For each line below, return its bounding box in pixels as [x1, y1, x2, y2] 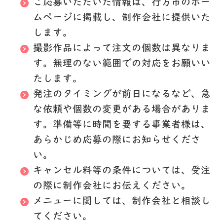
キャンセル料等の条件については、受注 [33, 166, 211, 176]
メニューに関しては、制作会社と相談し [33, 196, 211, 207]
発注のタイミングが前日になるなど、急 [33, 89, 211, 100]
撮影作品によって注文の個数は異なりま [33, 43, 211, 54]
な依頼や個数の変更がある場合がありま [33, 105, 211, 115]
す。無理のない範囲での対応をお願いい [33, 59, 211, 69]
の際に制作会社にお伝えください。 [33, 181, 191, 191]
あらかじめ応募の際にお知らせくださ [33, 135, 201, 146]
